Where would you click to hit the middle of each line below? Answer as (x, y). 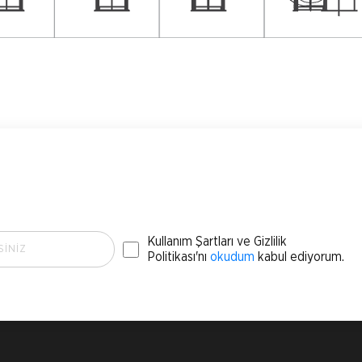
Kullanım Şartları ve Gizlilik (217, 241)
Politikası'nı (179, 257)
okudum (232, 257)
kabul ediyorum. (299, 257)
